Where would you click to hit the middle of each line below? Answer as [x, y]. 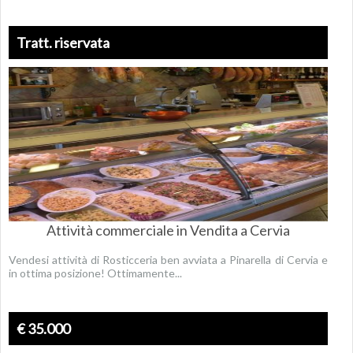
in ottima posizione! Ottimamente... [95, 273]
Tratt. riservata [63, 43]
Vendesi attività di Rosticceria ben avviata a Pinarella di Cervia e [168, 260]
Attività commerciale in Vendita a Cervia [168, 230]
